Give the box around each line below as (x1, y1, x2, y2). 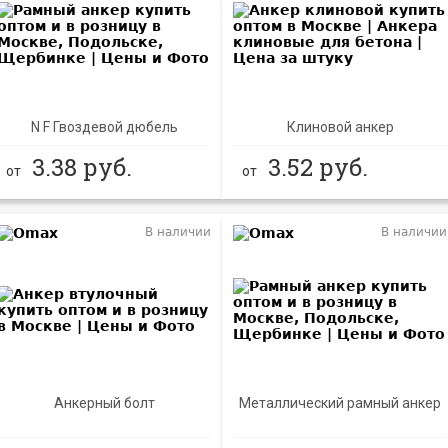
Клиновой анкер (286, 118, 394, 135)
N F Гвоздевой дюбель (30, 118, 178, 135)
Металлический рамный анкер (239, 395, 442, 412)
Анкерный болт (53, 395, 155, 412)
